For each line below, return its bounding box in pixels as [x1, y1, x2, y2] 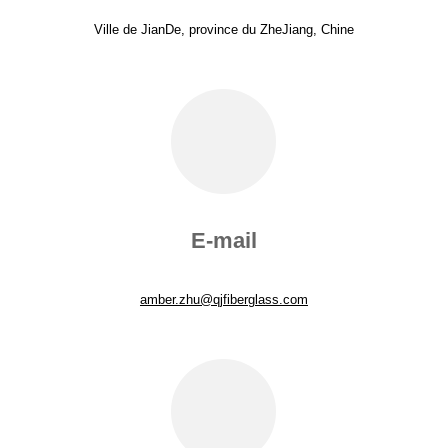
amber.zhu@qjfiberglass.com [139, 292, 308, 307]
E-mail [190, 228, 257, 253]
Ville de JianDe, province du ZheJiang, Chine [93, 22, 354, 37]
